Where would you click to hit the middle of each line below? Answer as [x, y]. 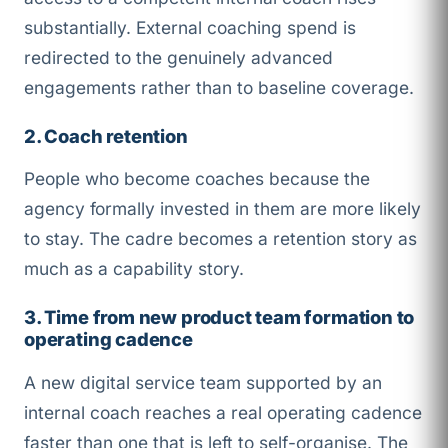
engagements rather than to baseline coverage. [219, 87]
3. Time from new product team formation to [219, 317]
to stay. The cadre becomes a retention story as [220, 239]
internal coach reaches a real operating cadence [223, 412]
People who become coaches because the [197, 179]
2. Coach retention [106, 135]
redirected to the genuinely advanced [178, 57]
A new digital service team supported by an [203, 382]
